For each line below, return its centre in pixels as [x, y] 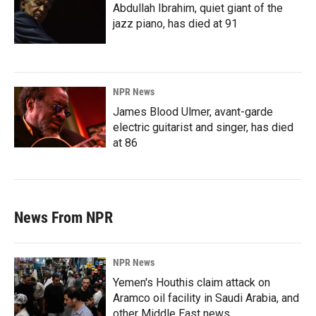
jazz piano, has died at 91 [175, 23]
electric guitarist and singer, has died [203, 127]
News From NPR [63, 217]
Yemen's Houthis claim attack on [192, 282]
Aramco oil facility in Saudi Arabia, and [206, 298]
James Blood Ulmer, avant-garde [193, 111]
